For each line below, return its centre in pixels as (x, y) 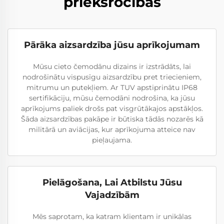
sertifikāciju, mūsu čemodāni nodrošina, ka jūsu (112, 98)
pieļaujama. (112, 140)
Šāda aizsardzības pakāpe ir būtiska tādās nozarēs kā (112, 119)
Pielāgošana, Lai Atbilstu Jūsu (112, 182)
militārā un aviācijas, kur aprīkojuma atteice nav (112, 129)
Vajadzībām (112, 195)
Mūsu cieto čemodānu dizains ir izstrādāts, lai (112, 66)
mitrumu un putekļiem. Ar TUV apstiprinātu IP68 (112, 87)
